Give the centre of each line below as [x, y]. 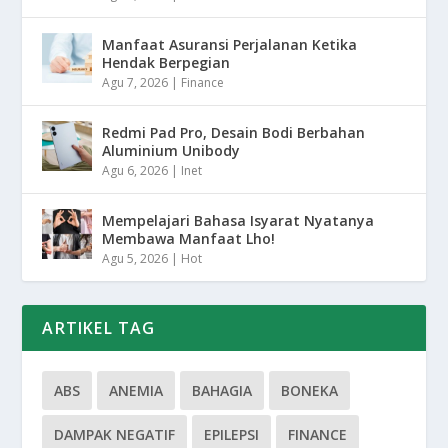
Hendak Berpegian [166, 62]
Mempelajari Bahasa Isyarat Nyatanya [238, 220]
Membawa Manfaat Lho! [189, 238]
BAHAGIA [222, 390]
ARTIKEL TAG [99, 327]
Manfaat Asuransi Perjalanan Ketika [230, 44]
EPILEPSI [232, 434]
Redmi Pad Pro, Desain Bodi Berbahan [234, 132]
